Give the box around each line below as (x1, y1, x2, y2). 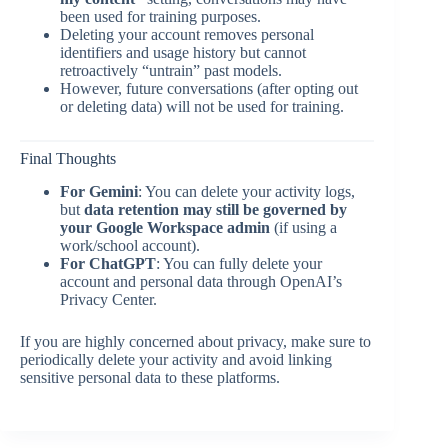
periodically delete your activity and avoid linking (20, 350, 332, 368)
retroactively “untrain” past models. (60, 61, 282, 79)
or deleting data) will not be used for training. (60, 97, 344, 115)
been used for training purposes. (60, 7, 261, 25)
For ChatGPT (60, 254, 156, 272)
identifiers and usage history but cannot (60, 43, 306, 61)
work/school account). (60, 236, 200, 254)
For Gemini (60, 182, 138, 200)
